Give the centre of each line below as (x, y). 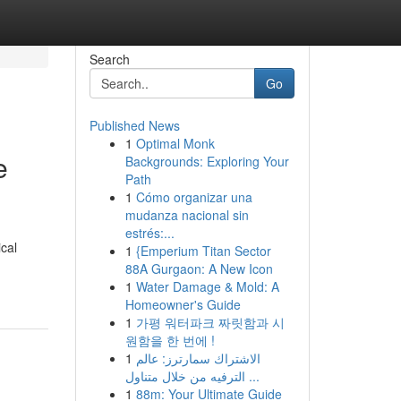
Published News (134, 125)
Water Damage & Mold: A (207, 286)
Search (109, 59)
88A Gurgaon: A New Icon (199, 269)
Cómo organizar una (194, 197)
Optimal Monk (175, 143)
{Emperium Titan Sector (203, 251)
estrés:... (149, 233)
